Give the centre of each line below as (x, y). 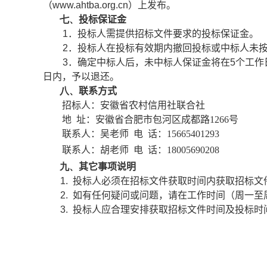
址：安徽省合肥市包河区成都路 (143, 119)
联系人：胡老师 (95, 150)
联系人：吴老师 (95, 134)
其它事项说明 (107, 167)
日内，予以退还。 (81, 77)
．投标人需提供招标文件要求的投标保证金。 (164, 34)
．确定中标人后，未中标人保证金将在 (149, 62)
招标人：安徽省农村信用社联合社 (133, 105)
